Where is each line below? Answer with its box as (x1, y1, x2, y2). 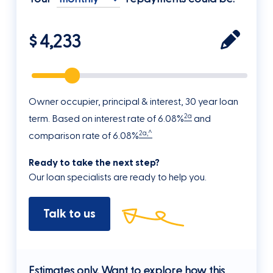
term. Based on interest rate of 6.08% (28, 113, 184, 126)
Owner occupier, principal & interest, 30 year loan (28, 95, 238, 108)
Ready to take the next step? (28, 157, 160, 169)
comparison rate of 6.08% (28, 130, 139, 143)
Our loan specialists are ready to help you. (28, 171, 207, 184)
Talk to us (43, 206, 96, 222)
